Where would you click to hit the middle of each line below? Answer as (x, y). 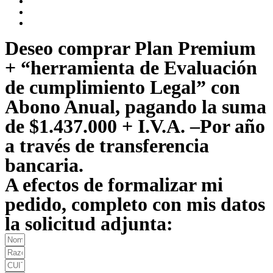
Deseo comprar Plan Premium (130, 48)
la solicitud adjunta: (89, 224)
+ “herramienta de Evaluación (131, 68)
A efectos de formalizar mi (114, 185)
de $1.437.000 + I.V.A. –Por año (135, 126)
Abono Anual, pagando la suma (136, 107)
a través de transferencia (107, 146)
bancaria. (44, 165)
